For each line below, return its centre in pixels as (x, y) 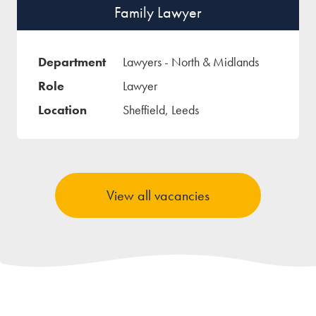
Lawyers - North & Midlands (191, 62)
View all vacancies (158, 196)
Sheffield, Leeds (161, 110)
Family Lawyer (158, 13)
